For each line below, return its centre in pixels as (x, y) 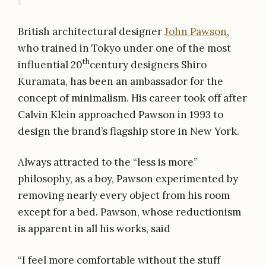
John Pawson (196, 31)
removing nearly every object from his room (124, 196)
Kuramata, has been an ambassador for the (121, 81)
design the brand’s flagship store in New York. (129, 131)
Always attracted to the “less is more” (108, 162)
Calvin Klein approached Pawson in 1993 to (121, 114)
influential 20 (50, 64)
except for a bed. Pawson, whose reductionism (129, 212)
